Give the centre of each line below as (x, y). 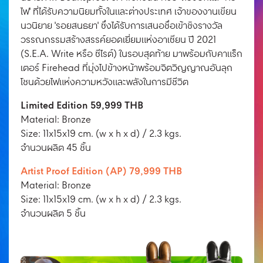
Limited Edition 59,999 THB (82, 106)
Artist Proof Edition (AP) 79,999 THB (101, 171)
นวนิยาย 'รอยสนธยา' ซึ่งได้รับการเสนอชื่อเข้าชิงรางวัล (122, 26)
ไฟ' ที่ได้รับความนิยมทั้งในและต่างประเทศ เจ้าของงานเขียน (129, 12)
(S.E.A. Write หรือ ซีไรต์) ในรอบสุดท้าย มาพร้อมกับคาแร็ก (131, 54)
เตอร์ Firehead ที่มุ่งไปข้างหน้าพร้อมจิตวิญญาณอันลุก (127, 68)
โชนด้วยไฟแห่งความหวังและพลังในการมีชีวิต (104, 82)
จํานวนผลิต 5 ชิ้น (53, 214)
